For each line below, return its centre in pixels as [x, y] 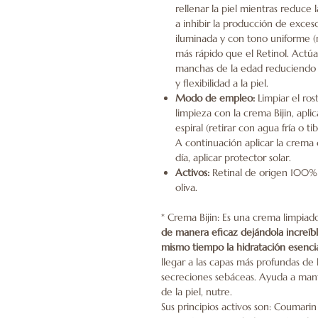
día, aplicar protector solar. [233, 158]
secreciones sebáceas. [209, 277]
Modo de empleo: [215, 98]
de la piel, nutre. [197, 292]
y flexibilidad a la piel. [222, 83]
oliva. [186, 188]
